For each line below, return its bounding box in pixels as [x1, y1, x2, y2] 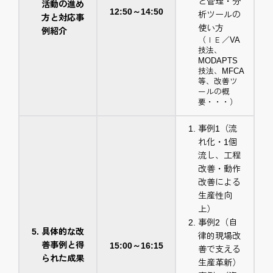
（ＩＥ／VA [197, 35, 240, 45]
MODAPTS [197, 56, 238, 66]
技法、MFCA [197, 66, 244, 76]
